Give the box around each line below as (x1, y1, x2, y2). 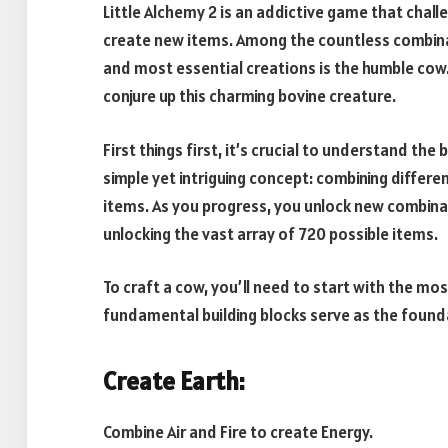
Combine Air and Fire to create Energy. (103, 421, 373, 444)
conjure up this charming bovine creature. (103, 85, 396, 107)
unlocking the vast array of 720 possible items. (103, 222, 438, 245)
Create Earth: (103, 364, 245, 397)
